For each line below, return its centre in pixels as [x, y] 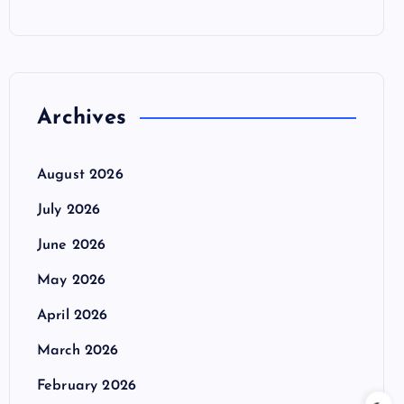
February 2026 [87, 386]
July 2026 [69, 210]
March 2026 [78, 351]
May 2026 [72, 280]
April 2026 [73, 316]
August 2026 [80, 175]
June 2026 [72, 245]
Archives [82, 118]
